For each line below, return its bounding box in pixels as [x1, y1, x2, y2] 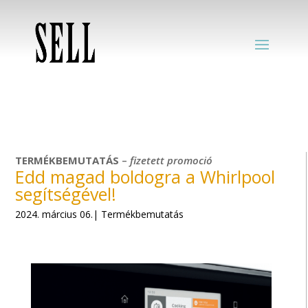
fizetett [130, 153, 165, 167]
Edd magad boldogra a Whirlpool [15, 165, 276, 188]
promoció [167, 153, 213, 167]
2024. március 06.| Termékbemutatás [15, 208, 184, 221]
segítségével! [15, 182, 117, 206]
